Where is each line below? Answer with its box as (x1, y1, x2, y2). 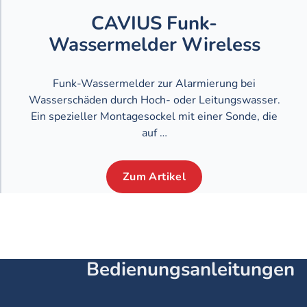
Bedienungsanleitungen (86, 256, 295, 283)
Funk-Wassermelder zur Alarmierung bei (53, 75, 256, 91)
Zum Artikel (122, 169, 186, 185)
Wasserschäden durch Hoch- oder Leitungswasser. (28, 92, 280, 108)
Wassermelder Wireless (48, 31, 260, 58)
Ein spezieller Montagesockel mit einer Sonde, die (31, 108, 278, 124)
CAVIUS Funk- (91, 10, 217, 36)
